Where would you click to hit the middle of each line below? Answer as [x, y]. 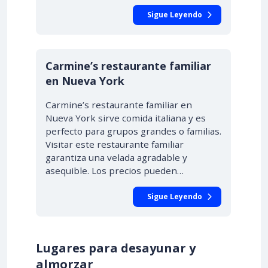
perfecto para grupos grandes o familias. [133, 131]
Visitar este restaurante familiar [115, 144]
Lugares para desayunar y [116, 248]
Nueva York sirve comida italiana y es [126, 118]
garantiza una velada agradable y [116, 157]
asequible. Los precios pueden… [115, 170]
